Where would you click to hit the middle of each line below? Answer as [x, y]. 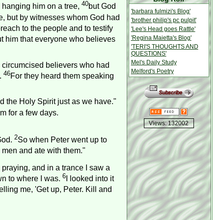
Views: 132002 [169, 123]
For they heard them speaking [62, 76]
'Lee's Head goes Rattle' [163, 29]
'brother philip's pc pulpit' [164, 20]
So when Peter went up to [62, 139]
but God [102, 6]
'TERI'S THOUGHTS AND [165, 47]
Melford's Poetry [152, 71]
